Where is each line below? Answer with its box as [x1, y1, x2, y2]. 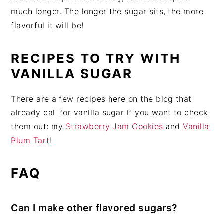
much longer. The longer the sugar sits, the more [11, 6, 204, 16]
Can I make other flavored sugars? [11, 201, 177, 214]
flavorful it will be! [11, 20, 84, 30]
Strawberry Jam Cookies [65, 121, 163, 131]
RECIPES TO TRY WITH [11, 50, 181, 66]
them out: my [11, 121, 66, 131]
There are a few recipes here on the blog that [11, 93, 192, 104]
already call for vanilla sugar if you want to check [11, 107, 208, 117]
